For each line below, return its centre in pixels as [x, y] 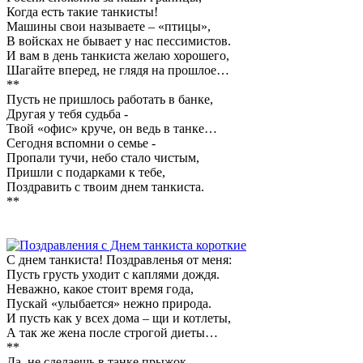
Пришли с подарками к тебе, [86, 172]
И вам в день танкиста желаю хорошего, [118, 55]
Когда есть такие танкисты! [82, 11]
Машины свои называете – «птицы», [109, 26]
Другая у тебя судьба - [67, 113]
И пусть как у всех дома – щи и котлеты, [119, 318]
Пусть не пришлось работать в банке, [110, 99]
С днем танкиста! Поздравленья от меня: [119, 259]
